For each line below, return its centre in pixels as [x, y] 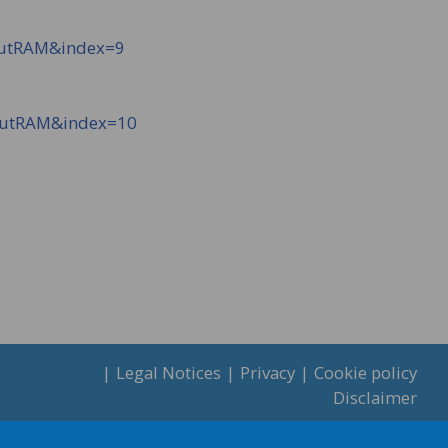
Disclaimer [374, 397]
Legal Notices [168, 372]
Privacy [267, 372]
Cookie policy [365, 372]
